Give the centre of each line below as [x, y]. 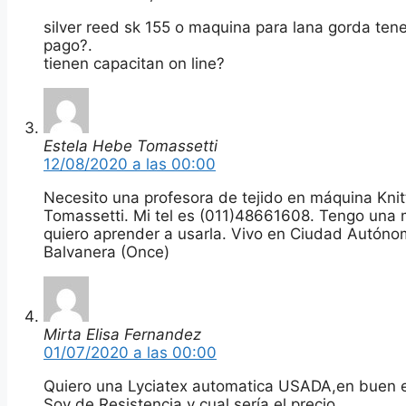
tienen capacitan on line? [134, 63]
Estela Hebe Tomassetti [130, 145]
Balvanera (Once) [106, 251]
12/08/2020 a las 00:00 [130, 164]
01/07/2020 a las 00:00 [130, 352]
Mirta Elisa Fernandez [122, 334]
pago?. [68, 45]
